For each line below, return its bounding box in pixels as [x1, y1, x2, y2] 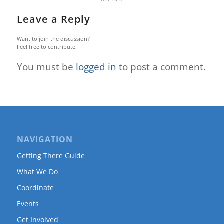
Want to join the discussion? [16, 34, 90, 42]
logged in [75, 60, 116, 73]
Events [16, 199, 39, 209]
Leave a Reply [16, 12, 90, 26]
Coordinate [16, 183, 54, 193]
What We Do [16, 167, 58, 177]
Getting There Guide [16, 151, 85, 161]
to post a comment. [116, 60, 206, 73]
